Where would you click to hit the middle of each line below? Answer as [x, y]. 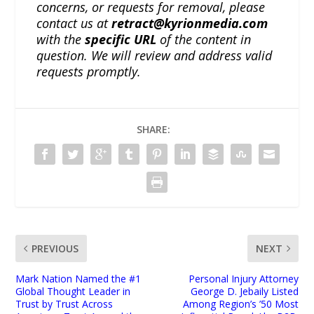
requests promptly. [89, 72]
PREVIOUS [55, 249]
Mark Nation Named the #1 [78, 279]
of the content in [204, 40]
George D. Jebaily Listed [244, 292]
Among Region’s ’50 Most [240, 304]
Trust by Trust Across [64, 304]
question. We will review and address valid [155, 56]
